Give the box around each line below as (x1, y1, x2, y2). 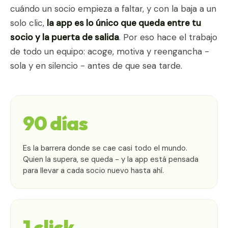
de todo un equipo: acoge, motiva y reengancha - (10, 45, 209, 57)
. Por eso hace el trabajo (119, 31, 217, 43)
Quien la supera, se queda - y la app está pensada (23, 154, 198, 164)
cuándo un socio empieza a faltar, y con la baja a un (10, 3, 216, 14)
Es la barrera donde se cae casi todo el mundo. (23, 142, 187, 153)
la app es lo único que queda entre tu (47, 17, 201, 28)
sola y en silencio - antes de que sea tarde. (10, 60, 182, 71)
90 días (23, 110, 88, 135)
